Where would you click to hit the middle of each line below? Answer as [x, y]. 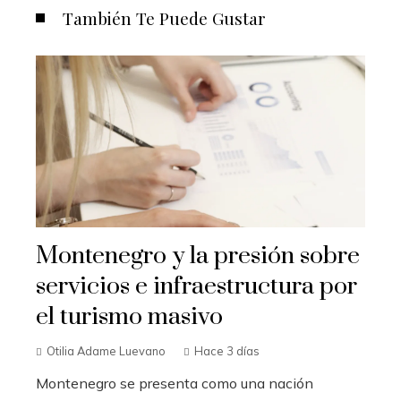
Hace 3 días [227, 351]
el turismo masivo [129, 317]
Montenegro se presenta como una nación [175, 384]
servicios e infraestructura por [196, 287]
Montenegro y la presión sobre [198, 256]
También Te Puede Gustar [164, 17]
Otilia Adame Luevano [106, 351]
